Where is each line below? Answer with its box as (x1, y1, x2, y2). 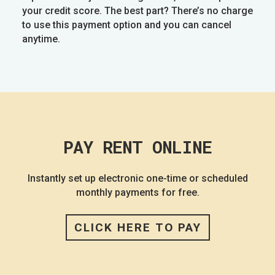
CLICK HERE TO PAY (74, 220, 201, 234)
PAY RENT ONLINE (63, 136, 212, 158)
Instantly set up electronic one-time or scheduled (27, 172, 248, 184)
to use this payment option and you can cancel (21, 19, 231, 31)
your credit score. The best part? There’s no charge (21, 5, 253, 17)
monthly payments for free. (76, 187, 199, 198)
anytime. (21, 33, 60, 45)
